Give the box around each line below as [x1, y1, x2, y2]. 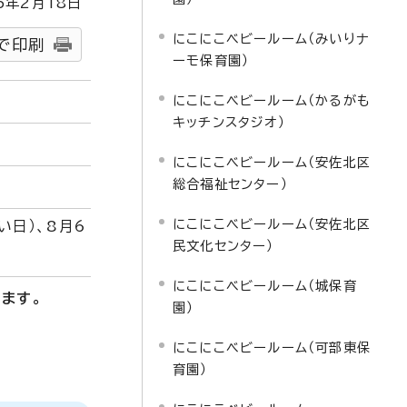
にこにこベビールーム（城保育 [173, 279, 357, 293]
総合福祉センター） [173, 177, 288, 191]
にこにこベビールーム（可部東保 [173, 341, 371, 354]
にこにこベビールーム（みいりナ [173, 32, 370, 45]
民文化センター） [173, 239, 274, 253]
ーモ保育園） [173, 54, 250, 67]
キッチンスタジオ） [173, 115, 285, 129]
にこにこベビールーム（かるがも [173, 94, 371, 107]
